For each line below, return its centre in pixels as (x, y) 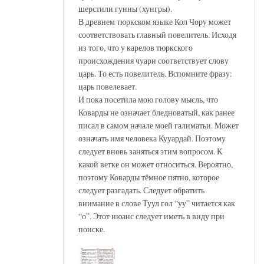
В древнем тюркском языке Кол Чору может (155, 21)
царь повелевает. (108, 86)
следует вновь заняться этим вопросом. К (150, 151)
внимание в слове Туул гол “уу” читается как (157, 203)
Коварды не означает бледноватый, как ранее (156, 112)
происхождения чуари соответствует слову (154, 60)
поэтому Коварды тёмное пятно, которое (149, 177)
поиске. (92, 229)
